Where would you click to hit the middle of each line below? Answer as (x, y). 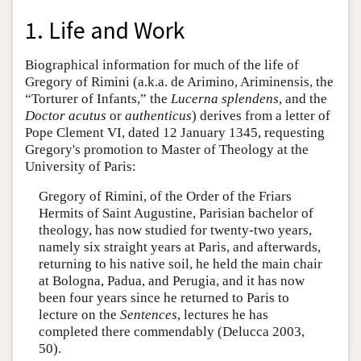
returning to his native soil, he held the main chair (180, 264)
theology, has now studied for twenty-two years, (175, 230)
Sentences (148, 315)
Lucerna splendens (225, 98)
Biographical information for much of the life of (162, 64)
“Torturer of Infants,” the (98, 98)
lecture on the (79, 315)
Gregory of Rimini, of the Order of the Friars (165, 197)
